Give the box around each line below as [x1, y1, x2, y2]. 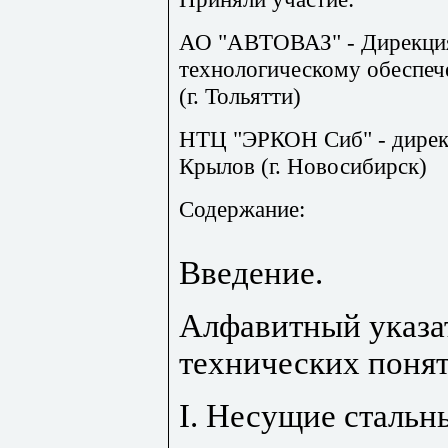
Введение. [179, 254, 323, 291]
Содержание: [179, 195, 305, 222]
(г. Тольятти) [179, 82, 301, 109]
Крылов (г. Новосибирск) [179, 152, 427, 179]
